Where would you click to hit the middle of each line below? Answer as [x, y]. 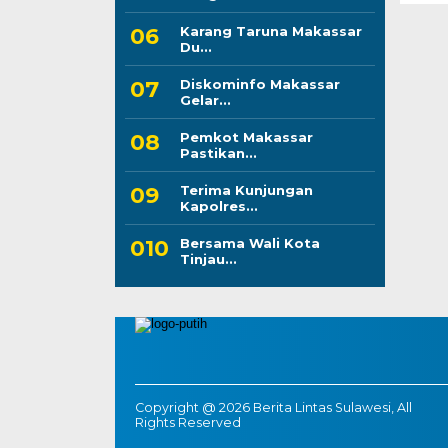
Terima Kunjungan [246, 189]
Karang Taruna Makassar [270, 30]
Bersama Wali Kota [249, 242]
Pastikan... [218, 152]
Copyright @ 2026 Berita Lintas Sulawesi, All [273, 407]
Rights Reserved [187, 422]
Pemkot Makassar [246, 136]
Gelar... [205, 99]
